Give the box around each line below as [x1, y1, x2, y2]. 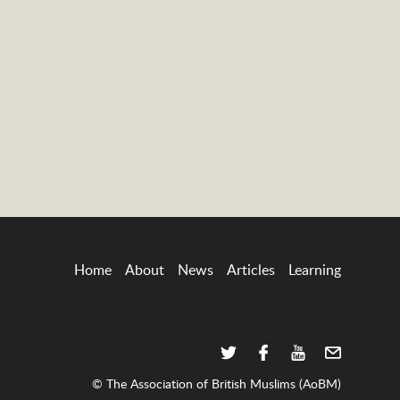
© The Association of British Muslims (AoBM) [91, 374, 341, 392]
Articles [226, 259, 275, 279]
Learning [287, 259, 341, 279]
